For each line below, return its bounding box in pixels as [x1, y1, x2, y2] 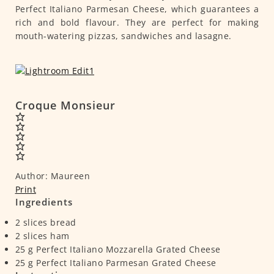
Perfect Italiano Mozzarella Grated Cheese [36, 243, 221, 256]
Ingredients [15, 196, 73, 209]
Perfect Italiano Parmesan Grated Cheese [36, 257, 217, 269]
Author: [15, 170, 48, 182]
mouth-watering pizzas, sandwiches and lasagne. [15, 30, 232, 42]
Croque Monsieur [15, 98, 116, 113]
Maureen [50, 170, 90, 182]
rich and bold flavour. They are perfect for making [15, 17, 259, 29]
